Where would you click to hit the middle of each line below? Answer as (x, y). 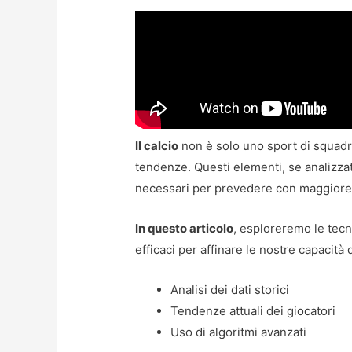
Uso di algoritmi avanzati (239, 332)
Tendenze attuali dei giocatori (253, 310)
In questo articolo (185, 228)
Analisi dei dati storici (230, 289)
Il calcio (157, 145)
